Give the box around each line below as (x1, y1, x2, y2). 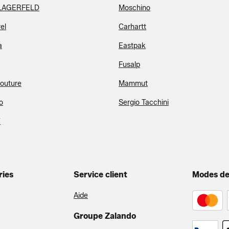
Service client (73, 170, 127, 179)
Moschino (119, 4, 150, 12)
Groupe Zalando (73, 211, 136, 221)
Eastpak (119, 41, 146, 50)
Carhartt (119, 22, 146, 31)
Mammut (119, 79, 148, 88)
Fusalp (119, 60, 140, 69)
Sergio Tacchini (119, 98, 169, 107)
